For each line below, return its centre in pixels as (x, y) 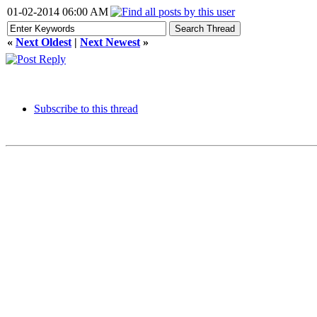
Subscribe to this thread (86, 109)
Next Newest (110, 42)
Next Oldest (44, 42)
